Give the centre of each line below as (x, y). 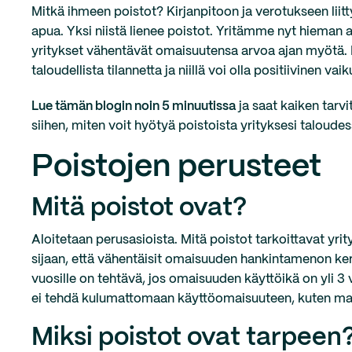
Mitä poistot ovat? (139, 208)
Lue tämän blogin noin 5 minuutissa (134, 106)
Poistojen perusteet (176, 167)
